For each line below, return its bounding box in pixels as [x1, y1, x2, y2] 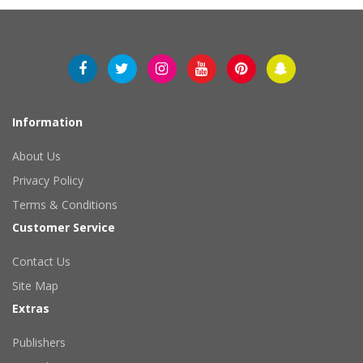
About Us [12, 147, 61, 164]
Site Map [12, 277, 58, 293]
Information [12, 113, 83, 130]
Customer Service [12, 219, 115, 235]
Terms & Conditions [12, 196, 117, 212]
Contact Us [12, 253, 70, 269]
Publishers [12, 334, 66, 350]
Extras [12, 300, 49, 316]
